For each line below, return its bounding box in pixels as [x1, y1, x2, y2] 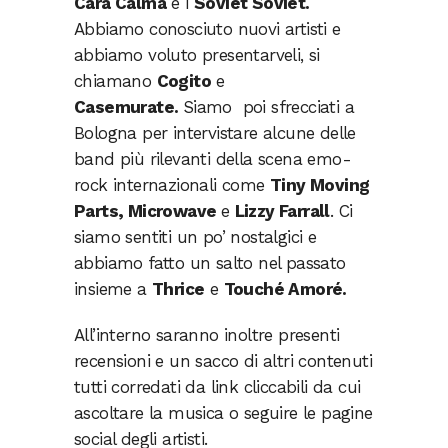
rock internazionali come [74, 175, 270, 195]
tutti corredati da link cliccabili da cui [74, 377, 361, 397]
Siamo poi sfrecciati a [182, 97, 355, 117]
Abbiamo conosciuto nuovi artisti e [74, 19, 341, 39]
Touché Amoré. [223, 279, 347, 299]
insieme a [74, 279, 153, 299]
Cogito [156, 71, 212, 91]
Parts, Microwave [74, 201, 221, 221]
